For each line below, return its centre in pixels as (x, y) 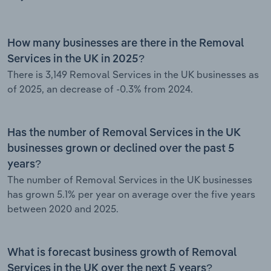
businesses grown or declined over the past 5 (121, 149)
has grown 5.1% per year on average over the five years (131, 194)
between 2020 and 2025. (63, 208)
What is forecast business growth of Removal (122, 253)
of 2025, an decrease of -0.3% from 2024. (100, 89)
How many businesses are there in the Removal (126, 43)
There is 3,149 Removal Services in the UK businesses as (133, 74)
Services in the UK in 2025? (76, 59)
